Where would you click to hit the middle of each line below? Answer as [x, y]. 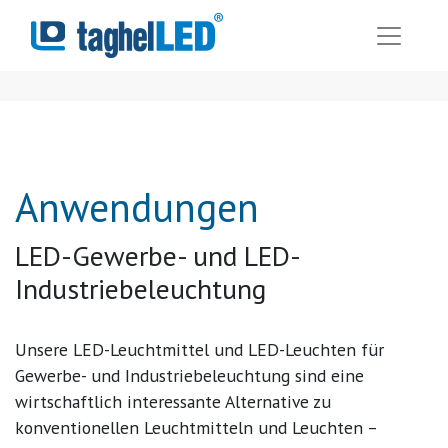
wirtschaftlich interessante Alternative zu [173, 401]
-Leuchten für [331, 349]
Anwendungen [137, 207]
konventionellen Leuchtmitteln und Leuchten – [196, 427]
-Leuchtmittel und [176, 349]
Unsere [44, 349]
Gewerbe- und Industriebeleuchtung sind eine [189, 375]
